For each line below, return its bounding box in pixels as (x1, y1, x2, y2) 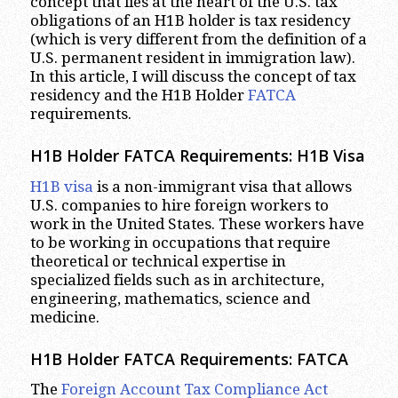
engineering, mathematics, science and (29, 289, 310, 307)
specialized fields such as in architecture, (29, 270, 324, 289)
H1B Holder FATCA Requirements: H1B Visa (29, 145, 365, 167)
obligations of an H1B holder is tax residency (29, 12, 351, 30)
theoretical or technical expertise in (29, 251, 286, 270)
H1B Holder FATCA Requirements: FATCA (29, 347, 348, 370)
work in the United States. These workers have (29, 214, 364, 233)
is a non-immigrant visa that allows (92, 177, 352, 195)
